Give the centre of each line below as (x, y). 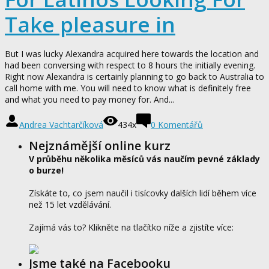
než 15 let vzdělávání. (70, 204)
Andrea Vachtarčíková (61, 124)
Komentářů (180, 124)
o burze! (46, 170)
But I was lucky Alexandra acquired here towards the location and (132, 53)
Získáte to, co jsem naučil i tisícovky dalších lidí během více (143, 193)
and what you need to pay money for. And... (89, 99)
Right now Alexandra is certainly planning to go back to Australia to (134, 76)
